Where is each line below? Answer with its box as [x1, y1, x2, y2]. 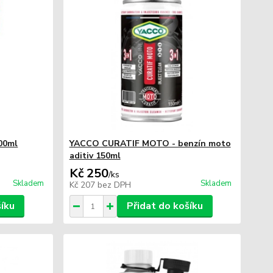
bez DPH [97, 179, 131, 191]
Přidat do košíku [126, 199, 203, 213]
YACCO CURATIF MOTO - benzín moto [69, 138, 231, 149]
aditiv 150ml [69, 150, 121, 161]
